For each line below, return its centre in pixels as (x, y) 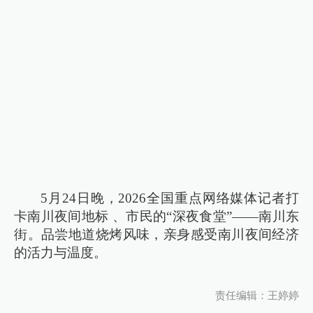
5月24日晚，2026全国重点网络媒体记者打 (170, 198)
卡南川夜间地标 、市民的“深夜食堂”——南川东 (156, 217)
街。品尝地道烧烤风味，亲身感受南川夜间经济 (156, 235)
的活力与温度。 (61, 253)
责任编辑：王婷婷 (257, 296)
